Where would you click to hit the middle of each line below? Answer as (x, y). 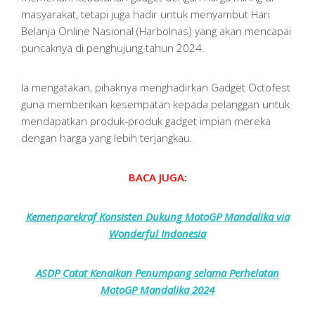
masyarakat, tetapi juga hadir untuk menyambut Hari (146, 14)
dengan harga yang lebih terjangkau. (107, 137)
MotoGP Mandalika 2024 (157, 289)
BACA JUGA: (157, 177)
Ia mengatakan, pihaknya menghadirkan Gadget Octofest (156, 87)
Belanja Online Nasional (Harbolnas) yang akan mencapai (156, 31)
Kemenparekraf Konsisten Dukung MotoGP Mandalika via (157, 216)
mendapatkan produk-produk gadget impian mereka (146, 121)
